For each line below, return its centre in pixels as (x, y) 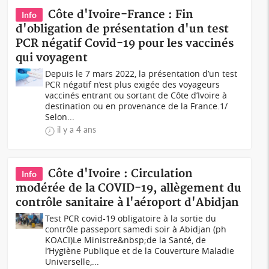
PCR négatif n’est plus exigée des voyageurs (133, 84)
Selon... (60, 117)
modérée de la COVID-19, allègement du (129, 188)
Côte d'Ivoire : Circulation (121, 174)
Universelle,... (72, 261)
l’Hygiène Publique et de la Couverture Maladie (140, 251)
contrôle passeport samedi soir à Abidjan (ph (136, 229)
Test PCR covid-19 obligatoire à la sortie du (131, 218)
